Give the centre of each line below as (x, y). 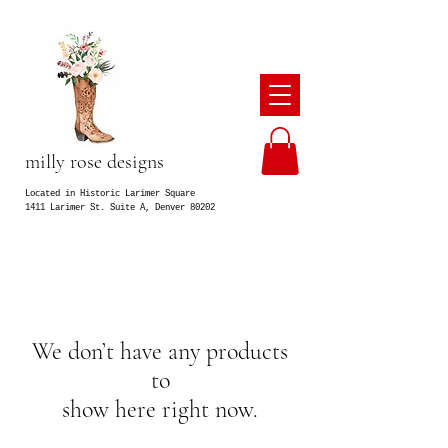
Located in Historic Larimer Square (110, 193)
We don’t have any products (160, 351)
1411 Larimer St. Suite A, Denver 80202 (120, 207)
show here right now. (160, 409)
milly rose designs (94, 162)
